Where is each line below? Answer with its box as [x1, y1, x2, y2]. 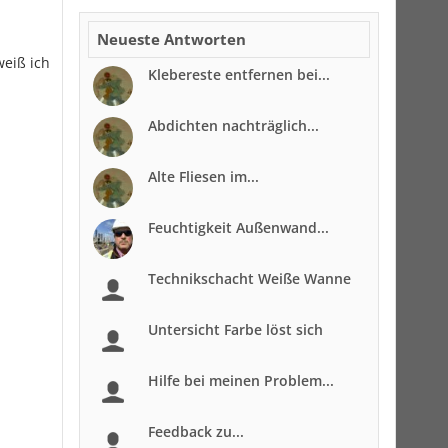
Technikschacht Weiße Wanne [148, 269, 351, 288]
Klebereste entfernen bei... [148, 65, 330, 84]
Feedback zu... [148, 422, 244, 441]
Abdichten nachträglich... [148, 116, 319, 135]
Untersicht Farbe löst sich [148, 320, 323, 339]
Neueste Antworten [97, 29, 246, 49]
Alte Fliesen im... [148, 167, 259, 186]
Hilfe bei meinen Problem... [148, 371, 334, 390]
